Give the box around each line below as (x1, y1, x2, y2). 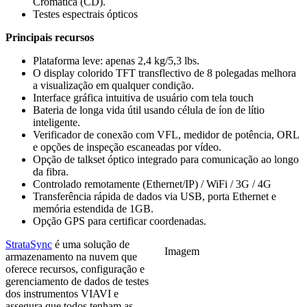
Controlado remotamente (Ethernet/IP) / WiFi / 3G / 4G (33, 178, 271, 191)
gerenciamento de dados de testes (5, 275, 149, 288)
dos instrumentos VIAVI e (5, 288, 119, 300)
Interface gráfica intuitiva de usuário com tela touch (33, 92, 254, 104)
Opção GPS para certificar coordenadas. (33, 215, 206, 228)
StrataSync (5, 238, 52, 251)
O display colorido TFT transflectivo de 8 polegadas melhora (33, 67, 296, 79)
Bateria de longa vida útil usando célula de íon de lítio (33, 104, 265, 116)
